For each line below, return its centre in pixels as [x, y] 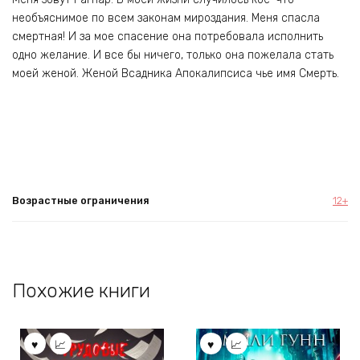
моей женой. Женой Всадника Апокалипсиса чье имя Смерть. [176, 73]
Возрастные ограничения [81, 200]
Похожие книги [81, 290]
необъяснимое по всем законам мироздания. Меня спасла [166, 18]
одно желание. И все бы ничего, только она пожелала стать [173, 55]
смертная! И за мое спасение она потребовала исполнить [168, 36]
